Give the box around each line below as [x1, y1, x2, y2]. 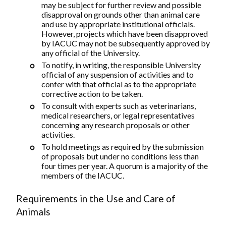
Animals [16, 206, 50, 218]
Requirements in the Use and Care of [16, 193, 176, 205]
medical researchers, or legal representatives [41, 110, 195, 121]
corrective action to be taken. [41, 89, 143, 99]
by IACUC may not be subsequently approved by [41, 38, 210, 48]
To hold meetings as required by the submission [41, 142, 204, 152]
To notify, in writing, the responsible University [41, 60, 201, 70]
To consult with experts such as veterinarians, [41, 101, 196, 111]
